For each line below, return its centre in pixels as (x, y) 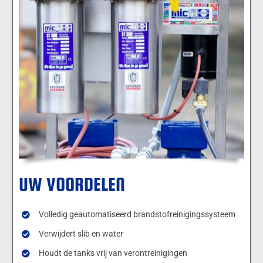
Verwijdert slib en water (81, 233)
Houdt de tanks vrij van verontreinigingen (113, 253)
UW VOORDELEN (72, 184)
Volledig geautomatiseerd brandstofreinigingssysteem (137, 215)
